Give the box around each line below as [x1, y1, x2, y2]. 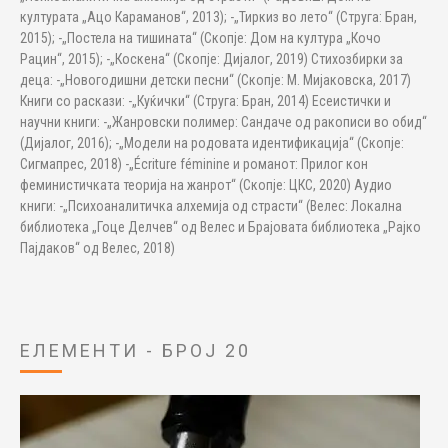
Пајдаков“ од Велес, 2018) [20, 240, 175, 256]
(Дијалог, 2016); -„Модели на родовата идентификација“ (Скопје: [20, 135, 404, 151]
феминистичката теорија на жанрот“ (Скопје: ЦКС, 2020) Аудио [20, 177, 392, 193]
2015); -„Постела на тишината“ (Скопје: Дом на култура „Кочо [20, 30, 381, 46]
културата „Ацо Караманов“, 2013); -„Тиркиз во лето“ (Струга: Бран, [20, 9, 417, 25]
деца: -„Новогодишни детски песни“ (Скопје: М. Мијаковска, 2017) [20, 72, 411, 88]
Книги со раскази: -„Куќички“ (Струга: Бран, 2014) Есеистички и [20, 93, 391, 109]
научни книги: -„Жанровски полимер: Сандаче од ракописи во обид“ [20, 114, 427, 130]
